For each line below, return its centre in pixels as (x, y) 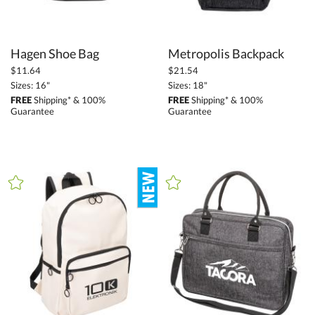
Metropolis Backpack (226, 54)
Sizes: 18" (188, 85)
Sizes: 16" (30, 85)
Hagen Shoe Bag (55, 54)
